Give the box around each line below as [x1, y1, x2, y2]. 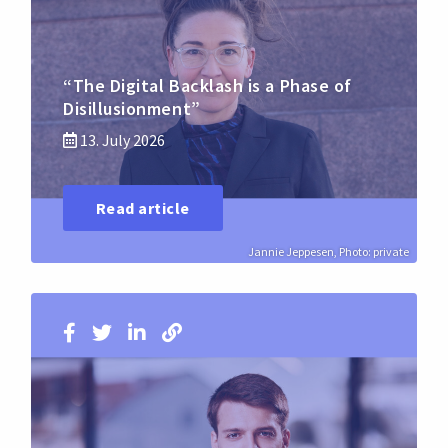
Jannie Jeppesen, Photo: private [248, 243, 409, 259]
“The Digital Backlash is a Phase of [63, 74, 352, 98]
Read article [96, 197, 190, 218]
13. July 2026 [77, 130, 165, 151]
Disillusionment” [63, 97, 201, 121]
